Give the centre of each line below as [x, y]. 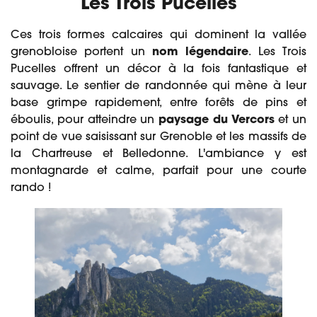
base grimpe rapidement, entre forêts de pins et [158, 103]
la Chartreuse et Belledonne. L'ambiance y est [158, 154]
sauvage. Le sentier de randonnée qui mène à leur [158, 86]
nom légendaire [201, 52]
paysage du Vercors [217, 120]
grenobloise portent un [81, 52]
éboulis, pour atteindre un [85, 120]
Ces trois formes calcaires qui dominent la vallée [158, 35]
